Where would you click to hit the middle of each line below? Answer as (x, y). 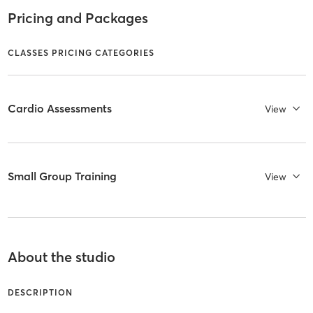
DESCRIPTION (40, 293)
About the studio (61, 257)
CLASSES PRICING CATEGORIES (81, 52)
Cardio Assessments (59, 109)
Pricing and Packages (78, 18)
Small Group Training (62, 176)
